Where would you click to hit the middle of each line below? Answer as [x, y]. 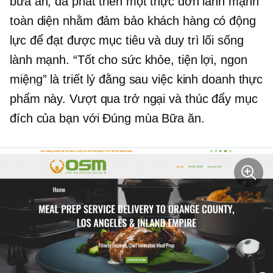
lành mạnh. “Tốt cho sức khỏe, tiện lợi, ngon [129, 60]
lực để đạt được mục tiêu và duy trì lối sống [127, 41]
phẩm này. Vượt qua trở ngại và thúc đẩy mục [134, 99]
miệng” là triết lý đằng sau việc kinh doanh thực [136, 80]
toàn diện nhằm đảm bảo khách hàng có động [133, 21]
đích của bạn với [56, 119]
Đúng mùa [130, 119]
